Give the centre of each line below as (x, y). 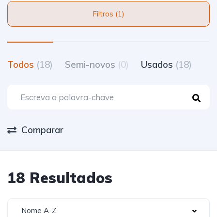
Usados (158, 64)
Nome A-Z (39, 210)
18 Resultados (60, 178)
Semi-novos (91, 64)
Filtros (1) (120, 14)
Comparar (42, 130)
